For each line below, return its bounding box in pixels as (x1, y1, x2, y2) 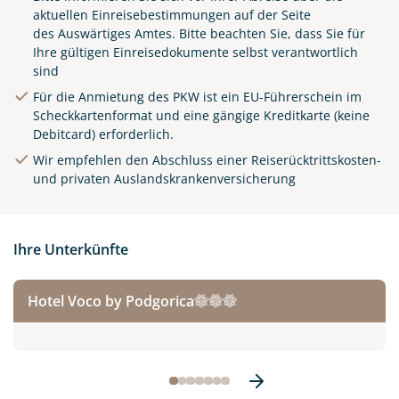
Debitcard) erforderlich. (33, 125, 174, 142)
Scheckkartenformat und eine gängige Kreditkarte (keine (33, 106, 370, 124)
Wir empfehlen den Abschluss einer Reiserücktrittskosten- (33, 151, 381, 168)
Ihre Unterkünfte (13, 239, 128, 259)
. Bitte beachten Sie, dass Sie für (172, 24, 365, 42)
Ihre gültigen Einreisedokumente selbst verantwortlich (33, 43, 358, 61)
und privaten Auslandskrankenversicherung (33, 169, 296, 187)
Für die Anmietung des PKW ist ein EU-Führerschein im (33, 87, 362, 105)
